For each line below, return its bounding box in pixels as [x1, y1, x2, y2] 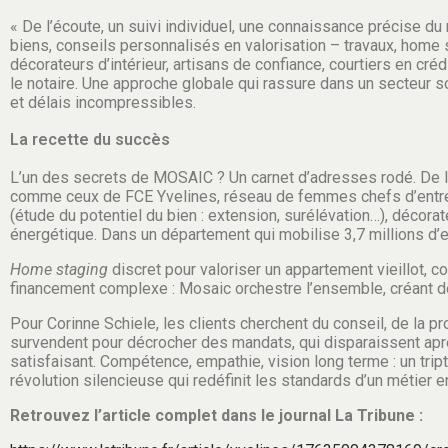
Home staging [10, 260, 108, 280]
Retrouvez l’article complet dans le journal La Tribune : [10, 406, 423, 426]
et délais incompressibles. [10, 93, 196, 113]
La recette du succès [10, 130, 170, 150]
